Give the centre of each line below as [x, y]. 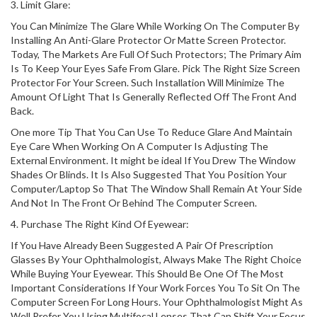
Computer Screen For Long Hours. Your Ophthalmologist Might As [157, 302]
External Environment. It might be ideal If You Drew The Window [153, 160]
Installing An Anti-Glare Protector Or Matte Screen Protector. [148, 40]
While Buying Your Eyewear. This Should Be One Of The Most [147, 273]
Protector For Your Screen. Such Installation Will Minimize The [148, 82]
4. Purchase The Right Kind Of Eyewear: [100, 224]
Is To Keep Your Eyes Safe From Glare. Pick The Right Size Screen [155, 68]
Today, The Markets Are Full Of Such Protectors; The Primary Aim [156, 54]
